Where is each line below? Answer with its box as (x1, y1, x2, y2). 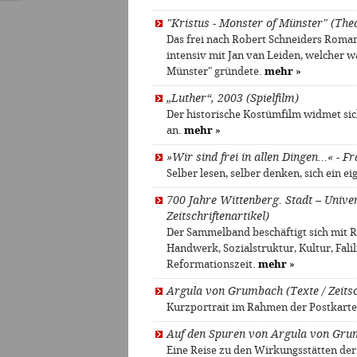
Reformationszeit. (167, 258, 258, 271)
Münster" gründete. (167, 65, 265, 78)
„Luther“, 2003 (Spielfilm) (167, 92, 299, 106)
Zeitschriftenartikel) (167, 210, 269, 224)
